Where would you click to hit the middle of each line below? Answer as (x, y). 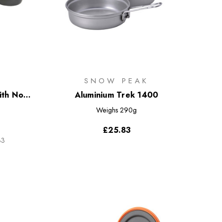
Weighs (107, 110)
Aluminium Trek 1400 (116, 95)
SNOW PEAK (116, 81)
